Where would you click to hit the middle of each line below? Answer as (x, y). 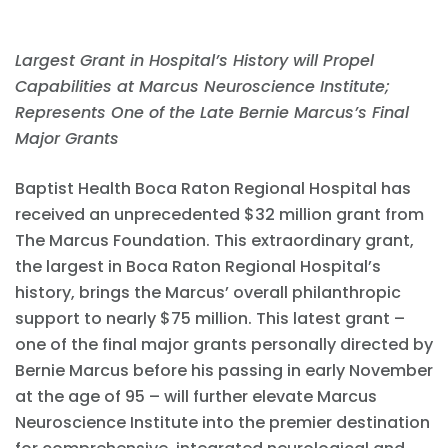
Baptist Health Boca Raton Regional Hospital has (213, 189)
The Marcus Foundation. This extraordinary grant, (214, 241)
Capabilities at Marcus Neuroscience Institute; (202, 87)
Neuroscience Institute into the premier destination (222, 423)
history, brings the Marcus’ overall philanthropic (208, 293)
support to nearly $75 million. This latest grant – (210, 319)
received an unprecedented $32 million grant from (219, 215)
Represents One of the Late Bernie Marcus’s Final (212, 113)
